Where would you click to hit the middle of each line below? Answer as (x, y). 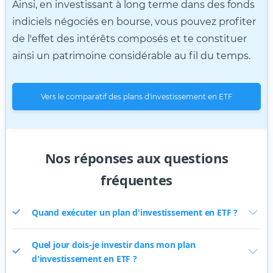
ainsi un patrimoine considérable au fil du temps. (133, 55)
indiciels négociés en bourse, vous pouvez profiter (134, 21)
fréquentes (136, 179)
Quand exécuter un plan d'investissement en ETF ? (135, 213)
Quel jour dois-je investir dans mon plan (114, 244)
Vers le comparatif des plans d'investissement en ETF (136, 96)
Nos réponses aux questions (136, 158)
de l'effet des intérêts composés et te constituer (129, 38)
